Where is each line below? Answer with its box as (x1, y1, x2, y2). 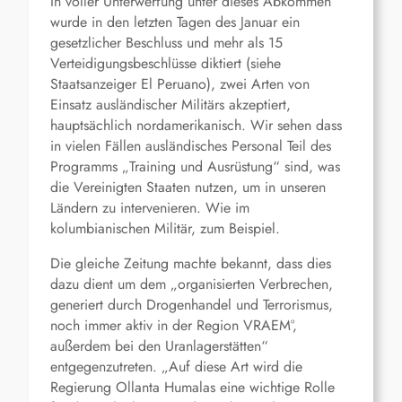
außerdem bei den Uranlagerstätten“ (50, 336, 268, 357)
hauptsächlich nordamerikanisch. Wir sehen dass (50, 115, 342, 136)
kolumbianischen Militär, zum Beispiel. (50, 218, 280, 240)
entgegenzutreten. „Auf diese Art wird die (50, 356, 302, 378)
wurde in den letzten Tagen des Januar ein (50, 12, 300, 33)
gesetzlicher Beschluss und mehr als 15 (50, 32, 283, 54)
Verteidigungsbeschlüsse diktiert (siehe (50, 53, 281, 74)
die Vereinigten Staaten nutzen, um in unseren (50, 177, 326, 198)
